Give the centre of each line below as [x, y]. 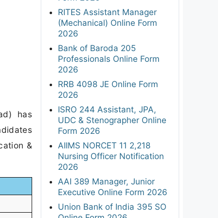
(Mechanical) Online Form [108, 23]
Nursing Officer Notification [111, 156]
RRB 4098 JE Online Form [108, 84]
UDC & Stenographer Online [112, 120]
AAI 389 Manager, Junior [106, 181]
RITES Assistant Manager [107, 12]
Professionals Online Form [109, 59]
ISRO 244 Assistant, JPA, [107, 109]
